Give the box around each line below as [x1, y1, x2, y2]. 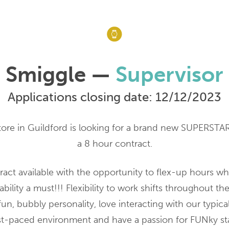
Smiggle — [6, 61, 116, 87]
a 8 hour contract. [77, 138, 152, 149]
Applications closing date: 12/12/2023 [8, 89, 221, 104]
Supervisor [116, 61, 223, 87]
